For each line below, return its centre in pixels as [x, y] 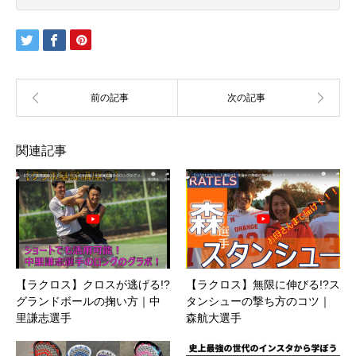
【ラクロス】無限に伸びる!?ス [263, 284]
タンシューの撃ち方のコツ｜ [258, 301]
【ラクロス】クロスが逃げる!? [93, 284]
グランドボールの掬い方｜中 [88, 301]
